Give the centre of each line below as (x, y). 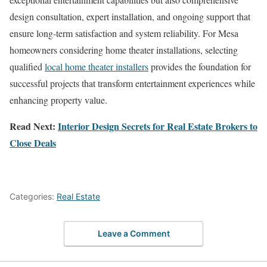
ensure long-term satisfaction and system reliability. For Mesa (124, 33)
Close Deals (33, 142)
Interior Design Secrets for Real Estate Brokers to (158, 126)
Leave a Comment (133, 234)
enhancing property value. (58, 100)
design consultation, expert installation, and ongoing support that (130, 16)
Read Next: (34, 126)
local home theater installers (97, 66)
